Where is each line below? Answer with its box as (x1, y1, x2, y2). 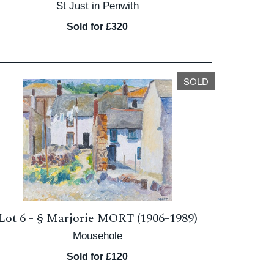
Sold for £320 (67, 21, 128, 32)
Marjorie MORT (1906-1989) (46, 209, 198, 228)
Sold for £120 (67, 251, 128, 262)
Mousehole (72, 230, 122, 242)
